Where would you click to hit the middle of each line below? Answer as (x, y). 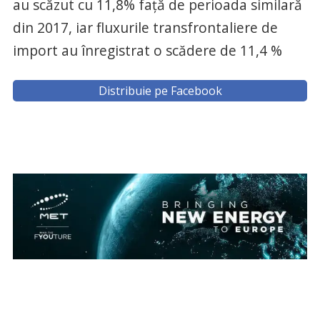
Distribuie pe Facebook (160, 90)
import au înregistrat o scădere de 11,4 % (147, 50)
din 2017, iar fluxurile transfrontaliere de (145, 27)
